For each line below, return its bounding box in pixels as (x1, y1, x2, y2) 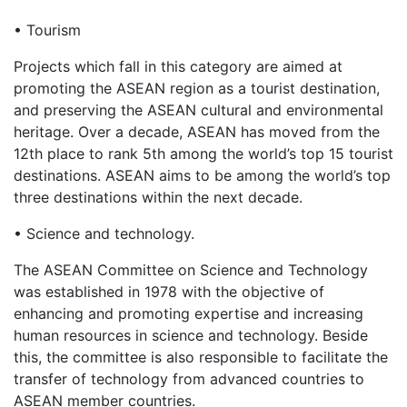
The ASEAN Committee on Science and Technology (14, 261, 368, 280)
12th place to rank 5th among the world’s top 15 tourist (14, 144, 393, 164)
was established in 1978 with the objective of (14, 283, 324, 302)
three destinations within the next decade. (14, 188, 303, 207)
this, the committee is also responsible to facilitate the (14, 348, 388, 367)
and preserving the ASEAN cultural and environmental (14, 101, 383, 120)
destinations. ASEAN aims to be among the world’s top (14, 166, 391, 185)
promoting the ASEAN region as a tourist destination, (14, 79, 380, 98)
